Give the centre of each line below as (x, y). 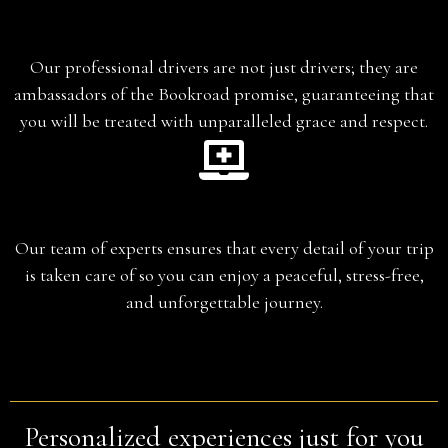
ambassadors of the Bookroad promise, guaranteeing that (224, 93)
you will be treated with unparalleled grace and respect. (224, 120)
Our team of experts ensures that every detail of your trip (224, 247)
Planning (224, 205)
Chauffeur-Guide (224, 24)
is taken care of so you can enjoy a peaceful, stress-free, (224, 274)
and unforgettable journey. (224, 301)
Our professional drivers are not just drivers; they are (224, 66)
